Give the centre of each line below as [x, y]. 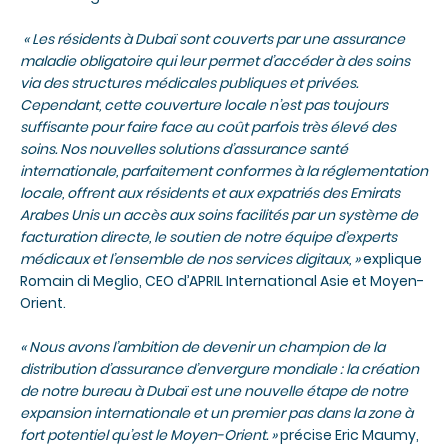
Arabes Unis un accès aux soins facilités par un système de [219, 215]
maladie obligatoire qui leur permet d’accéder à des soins [215, 61]
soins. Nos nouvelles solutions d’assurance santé [184, 149]
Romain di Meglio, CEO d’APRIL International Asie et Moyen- [222, 281]
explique [392, 259]
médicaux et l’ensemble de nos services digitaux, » [191, 259]
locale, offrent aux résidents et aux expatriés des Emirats [210, 193]
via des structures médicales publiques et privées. [189, 83]
